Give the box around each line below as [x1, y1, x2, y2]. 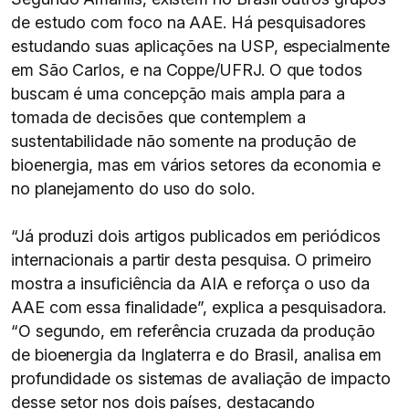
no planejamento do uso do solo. [11, 179, 255, 198]
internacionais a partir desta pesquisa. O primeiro [11, 250, 372, 269]
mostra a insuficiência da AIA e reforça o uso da [11, 274, 370, 293]
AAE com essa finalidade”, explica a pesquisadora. [11, 298, 386, 317]
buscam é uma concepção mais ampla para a [11, 84, 346, 103]
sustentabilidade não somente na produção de [11, 131, 356, 151]
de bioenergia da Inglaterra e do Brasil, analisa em [11, 345, 383, 364]
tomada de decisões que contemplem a [11, 108, 306, 127]
